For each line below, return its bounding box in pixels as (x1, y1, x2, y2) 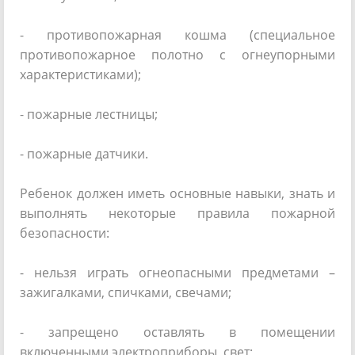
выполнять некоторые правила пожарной (20, 204, 335, 222)
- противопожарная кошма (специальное (20, 26, 335, 44)
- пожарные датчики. (20, 145, 148, 162)
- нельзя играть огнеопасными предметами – (20, 264, 335, 281)
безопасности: (20, 224, 109, 242)
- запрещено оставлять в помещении (20, 323, 335, 341)
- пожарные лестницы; (20, 105, 158, 123)
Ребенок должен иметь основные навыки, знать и (20, 185, 335, 202)
